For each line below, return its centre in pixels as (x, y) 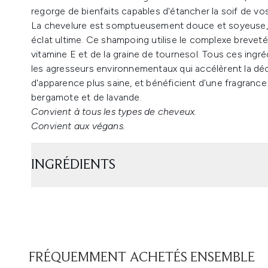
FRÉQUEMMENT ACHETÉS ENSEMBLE (142, 258)
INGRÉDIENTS (73, 165)
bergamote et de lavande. (86, 97)
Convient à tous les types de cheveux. (114, 112)
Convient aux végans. (78, 126)
